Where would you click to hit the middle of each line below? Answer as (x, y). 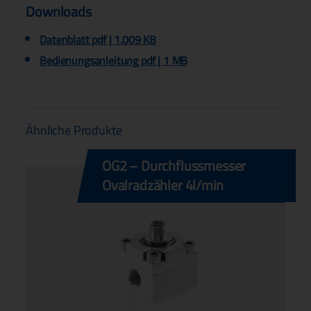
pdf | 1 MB (163, 61)
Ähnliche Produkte (74, 131)
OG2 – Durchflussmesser (174, 166)
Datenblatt (65, 40)
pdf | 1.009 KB (123, 40)
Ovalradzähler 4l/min (163, 185)
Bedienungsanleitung (89, 61)
